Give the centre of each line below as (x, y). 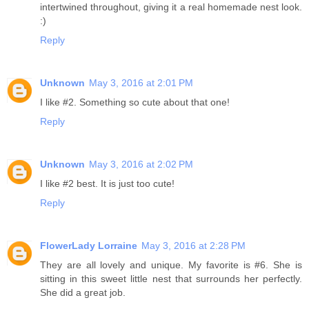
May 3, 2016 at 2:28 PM (193, 245)
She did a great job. (83, 292)
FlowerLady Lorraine (89, 245)
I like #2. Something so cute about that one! (135, 102)
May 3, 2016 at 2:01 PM (141, 82)
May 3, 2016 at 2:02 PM (141, 164)
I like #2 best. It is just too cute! (107, 183)
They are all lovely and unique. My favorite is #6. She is (171, 265)
